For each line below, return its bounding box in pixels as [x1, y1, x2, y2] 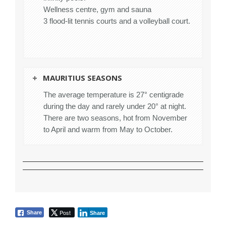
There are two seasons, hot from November [43, 114, 187, 123]
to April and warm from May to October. [43, 125, 173, 134]
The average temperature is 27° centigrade [43, 90, 184, 99]
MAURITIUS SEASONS [43, 73, 122, 83]
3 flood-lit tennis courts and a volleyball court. [43, 17, 190, 26]
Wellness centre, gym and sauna [43, 5, 151, 14]
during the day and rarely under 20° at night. [43, 102, 186, 111]
